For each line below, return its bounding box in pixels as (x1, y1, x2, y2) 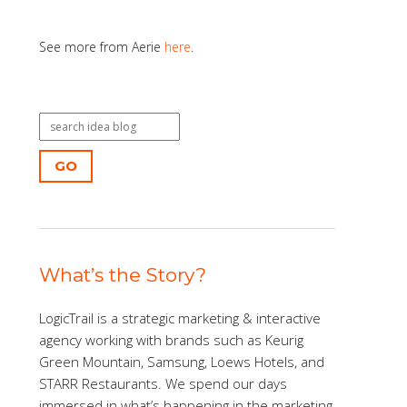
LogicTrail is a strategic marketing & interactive (38, 309, 321, 327)
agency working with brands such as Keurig (38, 331, 303, 349)
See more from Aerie (38, 38, 164, 55)
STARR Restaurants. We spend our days (38, 374, 287, 392)
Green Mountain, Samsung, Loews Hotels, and (38, 352, 324, 371)
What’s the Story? (38, 263, 206, 286)
